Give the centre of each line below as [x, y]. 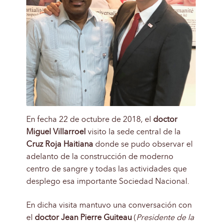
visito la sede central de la [133, 132]
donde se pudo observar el [144, 144]
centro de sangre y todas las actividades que [106, 169]
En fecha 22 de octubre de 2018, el [89, 120]
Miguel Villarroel [56, 132]
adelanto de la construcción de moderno [100, 157]
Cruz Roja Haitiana [60, 144]
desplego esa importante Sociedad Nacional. [108, 182]
